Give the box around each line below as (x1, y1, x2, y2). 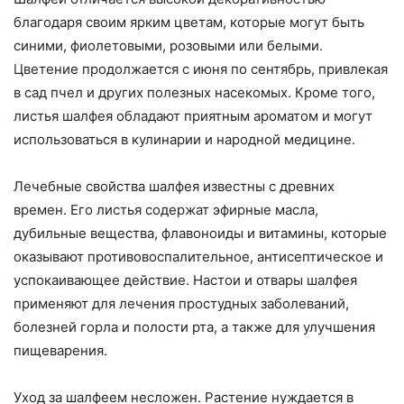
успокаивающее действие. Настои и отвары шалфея (14, 271, 357, 289)
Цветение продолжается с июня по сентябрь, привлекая (14, 60, 388, 78)
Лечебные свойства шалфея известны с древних (14, 178, 335, 196)
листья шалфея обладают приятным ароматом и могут (14, 107, 372, 125)
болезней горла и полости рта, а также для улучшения (14, 318, 375, 336)
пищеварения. (14, 342, 107, 360)
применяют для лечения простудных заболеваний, (14, 295, 349, 313)
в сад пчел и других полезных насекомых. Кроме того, (14, 84, 375, 102)
